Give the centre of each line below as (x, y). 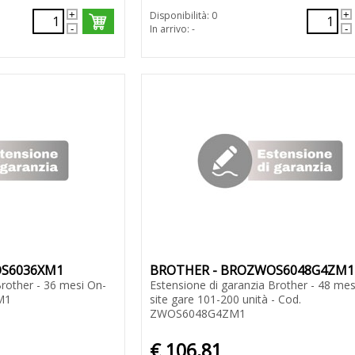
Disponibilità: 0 (183, 16)
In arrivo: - (172, 29)
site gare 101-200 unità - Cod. (225, 300)
